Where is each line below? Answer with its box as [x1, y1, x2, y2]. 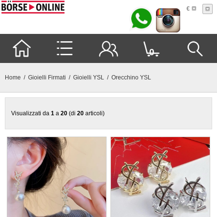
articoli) [84, 110, 105, 117]
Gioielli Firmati [28, 74, 66, 81]
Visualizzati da [11, 110, 51, 117]
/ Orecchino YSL [104, 74, 151, 81]
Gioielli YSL [73, 74, 104, 81]
